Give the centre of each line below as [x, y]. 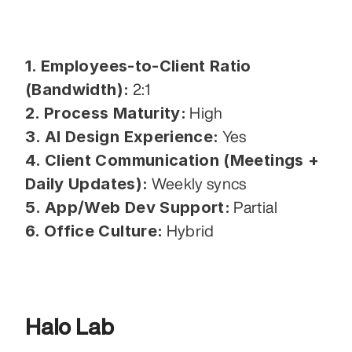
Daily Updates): [87, 183]
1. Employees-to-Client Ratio [138, 66]
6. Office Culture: [94, 231]
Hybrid [189, 230]
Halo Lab [70, 326]
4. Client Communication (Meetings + [172, 160]
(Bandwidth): [77, 89]
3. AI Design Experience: [122, 136]
